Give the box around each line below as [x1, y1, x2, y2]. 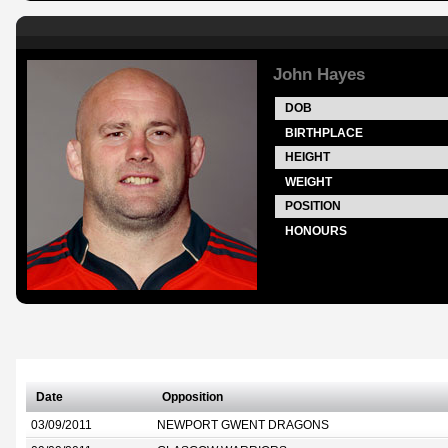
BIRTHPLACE [285, 127, 363, 139]
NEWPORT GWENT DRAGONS [157, 419, 329, 431]
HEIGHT [285, 151, 330, 163]
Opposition [162, 391, 223, 403]
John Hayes [273, 64, 365, 84]
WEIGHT [285, 176, 332, 188]
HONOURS [285, 225, 347, 237]
